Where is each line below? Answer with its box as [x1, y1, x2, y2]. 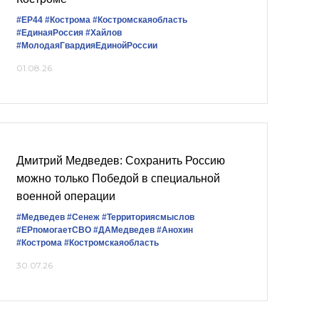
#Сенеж [67, 212, 100, 222]
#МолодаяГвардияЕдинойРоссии [16, 41, 157, 51]
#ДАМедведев [93, 225, 155, 235]
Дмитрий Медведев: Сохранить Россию [16, 155, 225, 167]
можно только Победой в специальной [16, 172, 220, 184]
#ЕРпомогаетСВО [16, 225, 91, 235]
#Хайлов [85, 28, 122, 38]
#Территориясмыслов [102, 212, 194, 222]
